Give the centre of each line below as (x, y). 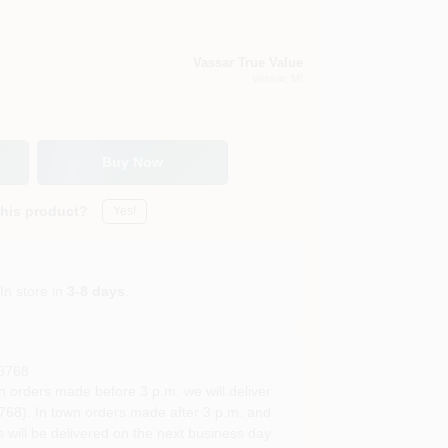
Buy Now (133, 162)
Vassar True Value (247, 62)
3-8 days (96, 290)
